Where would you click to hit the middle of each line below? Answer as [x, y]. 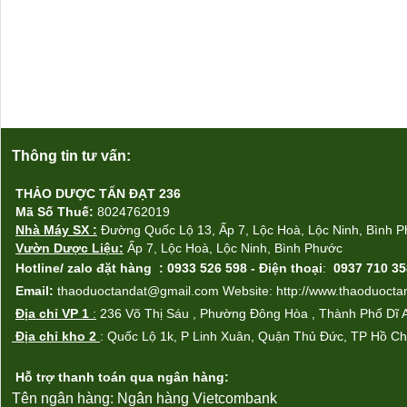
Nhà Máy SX [54, 230]
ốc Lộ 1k [149, 336]
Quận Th [282, 336]
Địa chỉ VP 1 [54, 313]
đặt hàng [124, 268]
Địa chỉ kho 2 [56, 336]
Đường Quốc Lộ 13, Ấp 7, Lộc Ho [197, 230]
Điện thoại [291, 268]
